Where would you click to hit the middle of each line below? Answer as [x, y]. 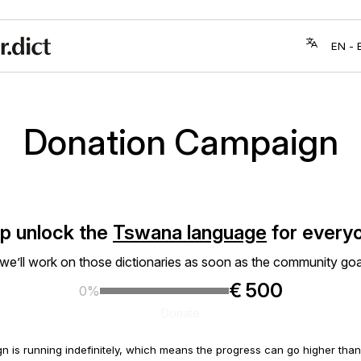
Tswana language [190, 232]
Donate [180, 313]
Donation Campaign [180, 142]
